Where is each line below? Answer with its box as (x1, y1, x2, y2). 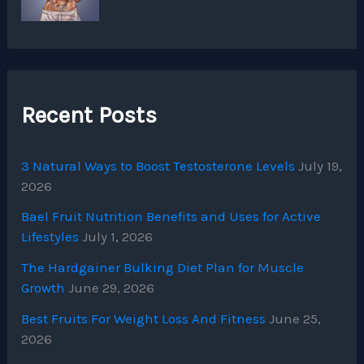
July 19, (298, 157, 343, 174)
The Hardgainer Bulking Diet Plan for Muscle (21, 259, 305, 276)
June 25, (269, 310, 322, 327)
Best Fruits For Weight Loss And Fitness (21, 310, 266, 327)
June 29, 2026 (68, 279, 155, 297)
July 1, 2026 (82, 228, 154, 245)
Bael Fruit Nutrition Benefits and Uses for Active (21, 208, 322, 225)
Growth (21, 279, 66, 297)
